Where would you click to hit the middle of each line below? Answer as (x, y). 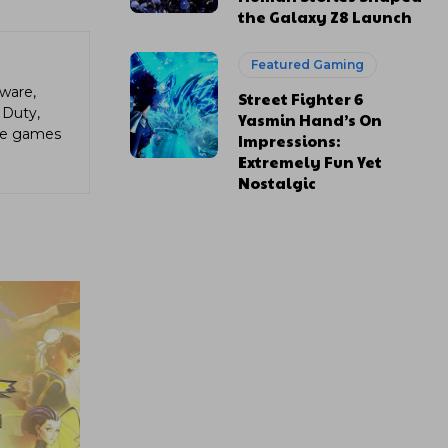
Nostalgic (277, 182)
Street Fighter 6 (301, 98)
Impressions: (289, 140)
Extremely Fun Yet (310, 161)
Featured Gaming (308, 64)
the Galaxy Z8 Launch (325, 16)
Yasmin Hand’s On (310, 119)
